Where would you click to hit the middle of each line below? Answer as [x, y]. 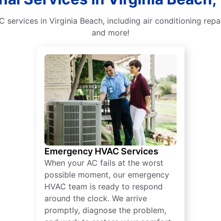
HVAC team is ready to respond [104, 187]
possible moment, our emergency [107, 175]
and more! [110, 33]
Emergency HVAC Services [101, 151]
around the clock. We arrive [96, 199]
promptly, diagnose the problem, [105, 210]
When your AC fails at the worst [104, 163]
